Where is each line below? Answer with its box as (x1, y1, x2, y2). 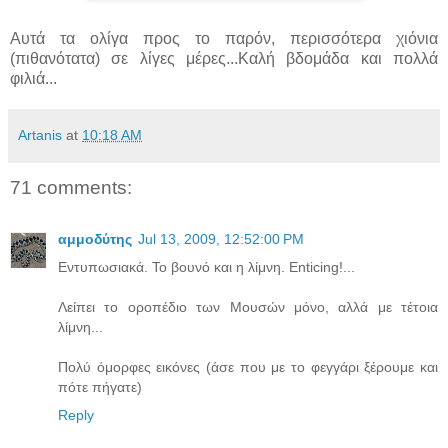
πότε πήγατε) (58, 379, 142, 396)
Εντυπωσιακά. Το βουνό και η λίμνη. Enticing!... (58, 259, 355, 276)
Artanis (18, 126, 62, 143)
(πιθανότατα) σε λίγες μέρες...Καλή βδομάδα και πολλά (10, 49, 438, 67)
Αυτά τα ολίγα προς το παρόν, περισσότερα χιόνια (10, 29, 438, 47)
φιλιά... (10, 69, 57, 87)
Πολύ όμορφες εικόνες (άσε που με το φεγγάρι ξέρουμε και (58, 359, 438, 376)
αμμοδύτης (58, 231, 132, 248)
